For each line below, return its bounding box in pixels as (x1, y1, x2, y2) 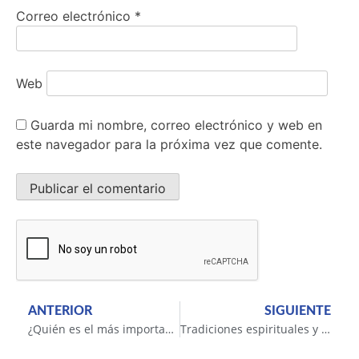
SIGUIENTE (264, 305, 331, 318)
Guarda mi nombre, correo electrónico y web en (30, 117, 322, 134)
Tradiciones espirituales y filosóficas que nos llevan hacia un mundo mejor (321, 321, 330, 337)
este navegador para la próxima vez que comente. (16, 136, 322, 153)
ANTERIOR (28, 305, 92, 318)
